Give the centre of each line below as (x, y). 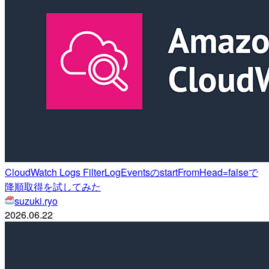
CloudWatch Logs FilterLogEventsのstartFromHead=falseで (131, 172)
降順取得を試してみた (53, 187)
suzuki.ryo (36, 201)
